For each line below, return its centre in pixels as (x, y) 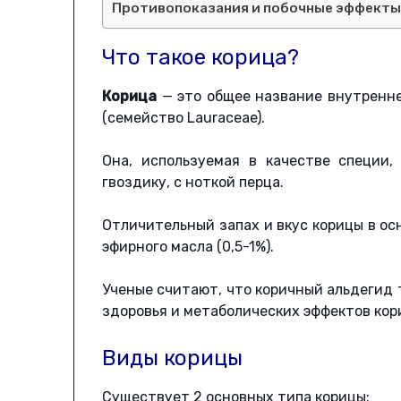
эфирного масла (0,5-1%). (188, 247)
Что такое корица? (201, 58)
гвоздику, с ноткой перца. (193, 183)
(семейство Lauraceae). (184, 118)
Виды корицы (173, 358)
